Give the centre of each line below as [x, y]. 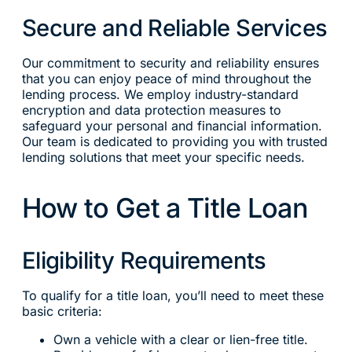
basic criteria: [62, 312]
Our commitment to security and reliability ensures [170, 62]
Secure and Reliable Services [174, 27]
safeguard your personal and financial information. [172, 125]
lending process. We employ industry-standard [160, 94]
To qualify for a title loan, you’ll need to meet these [172, 296]
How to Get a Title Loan [165, 208]
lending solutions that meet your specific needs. [163, 157]
